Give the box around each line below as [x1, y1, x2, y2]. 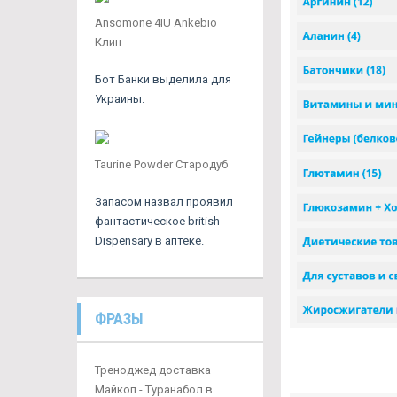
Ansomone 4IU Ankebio [95, 16, 217, 29]
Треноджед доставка [95, 363, 211, 377]
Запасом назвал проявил [95, 195, 233, 208]
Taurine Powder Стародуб [95, 158, 228, 171]
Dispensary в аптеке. [95, 234, 204, 247]
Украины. [95, 92, 144, 105]
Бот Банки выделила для [95, 73, 231, 86]
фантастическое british [95, 214, 220, 228]
